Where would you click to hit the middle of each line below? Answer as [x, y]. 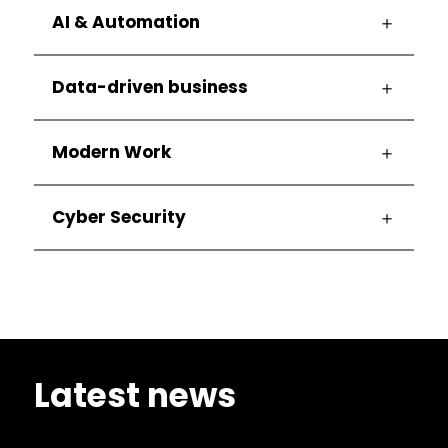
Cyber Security [118, 217]
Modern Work [111, 152]
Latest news [134, 396]
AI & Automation [125, 22]
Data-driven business [149, 87]
